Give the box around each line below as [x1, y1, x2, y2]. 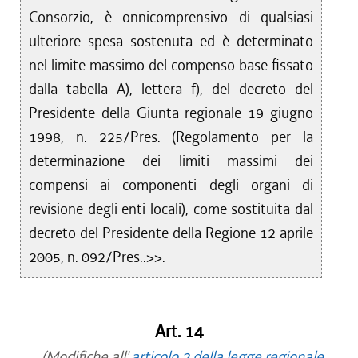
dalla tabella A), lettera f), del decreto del [29, 79, 314, 99]
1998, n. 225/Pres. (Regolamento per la [29, 127, 314, 147]
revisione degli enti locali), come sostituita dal [29, 199, 314, 219]
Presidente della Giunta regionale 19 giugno [29, 103, 314, 123]
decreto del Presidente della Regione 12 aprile [29, 223, 314, 243]
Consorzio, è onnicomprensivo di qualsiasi [29, 7, 314, 27]
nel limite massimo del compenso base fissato [29, 55, 314, 75]
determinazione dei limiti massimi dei [29, 151, 314, 171]
